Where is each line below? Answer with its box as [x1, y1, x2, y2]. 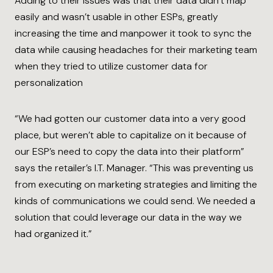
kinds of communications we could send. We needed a [15, 194, 255, 207]
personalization [15, 76, 83, 89]
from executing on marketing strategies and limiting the [15, 177, 257, 191]
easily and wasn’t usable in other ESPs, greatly [15, 10, 218, 23]
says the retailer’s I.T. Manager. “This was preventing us [15, 161, 253, 174]
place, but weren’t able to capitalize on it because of [15, 128, 247, 141]
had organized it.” [15, 227, 92, 240]
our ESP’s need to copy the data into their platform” [15, 144, 244, 158]
